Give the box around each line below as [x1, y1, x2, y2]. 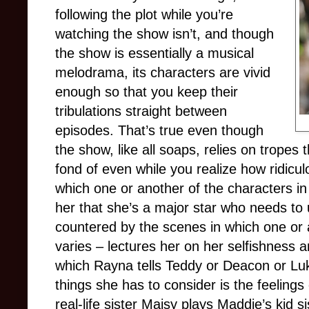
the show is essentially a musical [55, 45, 254, 61]
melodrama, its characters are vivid [55, 64, 270, 80]
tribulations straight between [55, 103, 227, 119]
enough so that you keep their [55, 83, 238, 99]
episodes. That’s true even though [55, 122, 263, 138]
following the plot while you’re [55, 6, 233, 22]
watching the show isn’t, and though [55, 26, 274, 41]
